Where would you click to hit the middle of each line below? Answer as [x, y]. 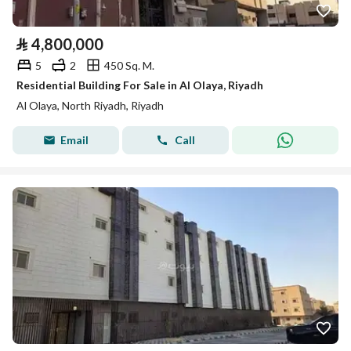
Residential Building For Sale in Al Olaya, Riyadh [140, 85]
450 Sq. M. [129, 65]
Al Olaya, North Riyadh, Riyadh [90, 105]
